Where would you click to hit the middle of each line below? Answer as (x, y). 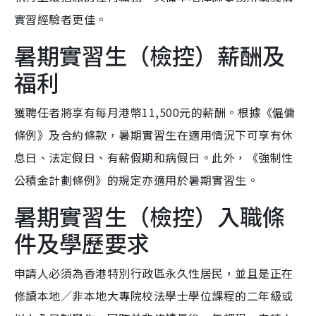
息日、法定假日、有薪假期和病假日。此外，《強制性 (154, 158)
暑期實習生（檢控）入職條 (150, 216)
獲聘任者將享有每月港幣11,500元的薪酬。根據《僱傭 (155, 113)
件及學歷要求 (82, 243)
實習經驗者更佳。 (61, 19)
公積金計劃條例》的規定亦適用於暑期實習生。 (136, 180)
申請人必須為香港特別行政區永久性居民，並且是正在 (154, 273)
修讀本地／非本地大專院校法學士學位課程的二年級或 (154, 296)
